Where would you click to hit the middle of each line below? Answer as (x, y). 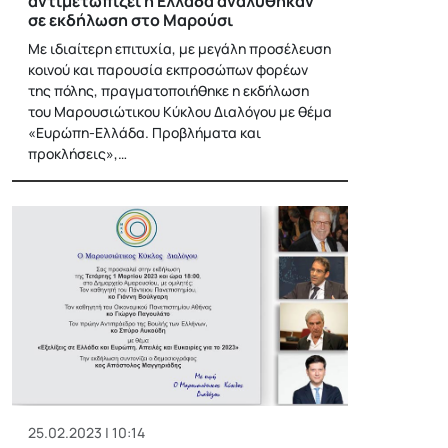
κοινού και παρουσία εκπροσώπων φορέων (168, 69)
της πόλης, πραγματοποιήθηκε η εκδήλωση (168, 90)
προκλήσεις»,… (77, 153)
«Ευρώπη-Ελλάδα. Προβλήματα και (144, 132)
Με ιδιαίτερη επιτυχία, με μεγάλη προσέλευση (179, 48)
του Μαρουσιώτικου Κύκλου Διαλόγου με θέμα (180, 111)
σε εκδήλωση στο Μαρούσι (130, 19)
